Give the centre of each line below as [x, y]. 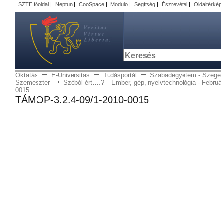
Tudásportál [120, 75]
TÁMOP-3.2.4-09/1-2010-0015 [82, 100]
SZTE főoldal [33, 4]
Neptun [64, 4]
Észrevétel [174, 4]
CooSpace [91, 4]
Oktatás [26, 75]
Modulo [119, 4]
